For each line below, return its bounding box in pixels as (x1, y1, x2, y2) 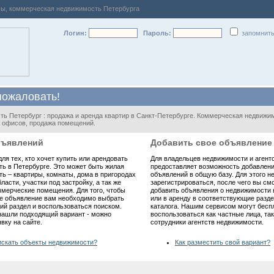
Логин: (64, 29, 89, 37)
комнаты (46, 171, 73, 178)
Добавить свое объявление (150, 138, 272, 147)
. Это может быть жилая (50, 163, 124, 170)
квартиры (13, 171, 43, 178)
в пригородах (93, 171, 136, 178)
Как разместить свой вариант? (175, 239, 270, 246)
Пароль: (138, 29, 173, 37)
